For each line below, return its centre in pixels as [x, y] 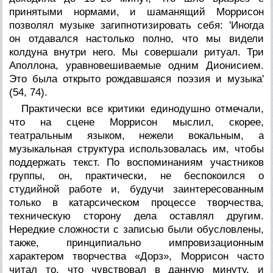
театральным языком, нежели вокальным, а [136, 135]
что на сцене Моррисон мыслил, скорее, [136, 122]
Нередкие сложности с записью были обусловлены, [136, 229]
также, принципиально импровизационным [136, 243]
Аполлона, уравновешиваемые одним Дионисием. [136, 65]
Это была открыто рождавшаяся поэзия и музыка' [136, 79]
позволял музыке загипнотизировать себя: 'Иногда [136, 25]
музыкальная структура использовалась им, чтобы [136, 149]
